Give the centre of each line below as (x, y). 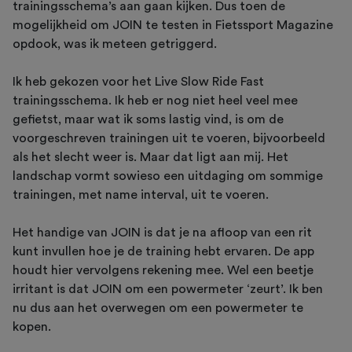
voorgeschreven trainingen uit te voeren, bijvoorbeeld (169, 138)
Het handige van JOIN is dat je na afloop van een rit (162, 232)
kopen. (33, 326)
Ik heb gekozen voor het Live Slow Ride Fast (138, 81)
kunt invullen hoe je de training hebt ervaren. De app (163, 251)
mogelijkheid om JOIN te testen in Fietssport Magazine (173, 25)
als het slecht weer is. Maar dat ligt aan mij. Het (150, 157)
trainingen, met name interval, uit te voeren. (142, 194)
